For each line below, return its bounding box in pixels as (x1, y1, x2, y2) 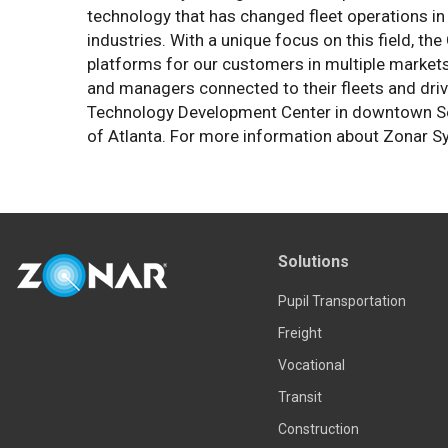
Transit (277, 388, 322, 405)
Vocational (277, 356, 345, 373)
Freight (277, 324, 322, 341)
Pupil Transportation (277, 292, 406, 309)
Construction (277, 420, 359, 437)
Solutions (277, 251, 349, 271)
